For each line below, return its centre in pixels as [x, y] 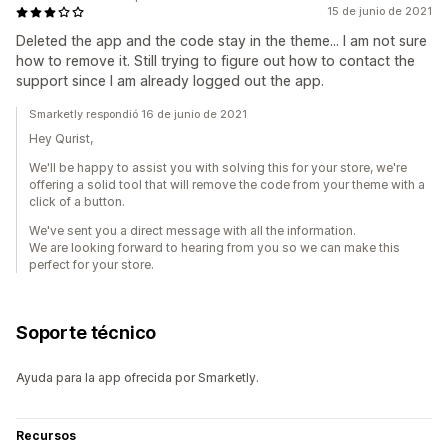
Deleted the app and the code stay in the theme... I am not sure [221, 41]
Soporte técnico [86, 333]
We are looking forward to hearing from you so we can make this [214, 248]
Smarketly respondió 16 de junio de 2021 [138, 114]
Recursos [46, 436]
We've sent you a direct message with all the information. [192, 231]
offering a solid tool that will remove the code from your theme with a [227, 185]
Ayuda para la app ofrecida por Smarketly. [137, 378]
